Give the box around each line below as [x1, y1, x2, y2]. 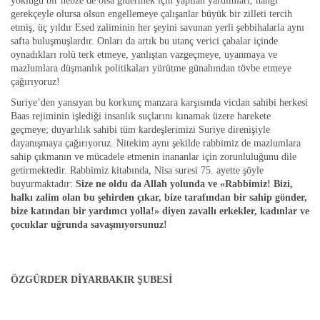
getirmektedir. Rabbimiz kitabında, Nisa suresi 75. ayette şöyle [11, 164, 264, 176]
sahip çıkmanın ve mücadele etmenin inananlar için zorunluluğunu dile [11, 151, 296, 162]
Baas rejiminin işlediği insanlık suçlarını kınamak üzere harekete [11, 110, 271, 121]
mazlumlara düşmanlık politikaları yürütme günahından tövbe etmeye [11, 62, 291, 74]
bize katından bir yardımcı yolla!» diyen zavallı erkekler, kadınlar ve [11, 205, 309, 216]
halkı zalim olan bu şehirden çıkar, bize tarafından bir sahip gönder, [11, 191, 307, 203]
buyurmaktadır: [11, 178, 76, 189]
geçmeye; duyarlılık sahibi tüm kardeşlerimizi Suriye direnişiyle [11, 124, 270, 135]
